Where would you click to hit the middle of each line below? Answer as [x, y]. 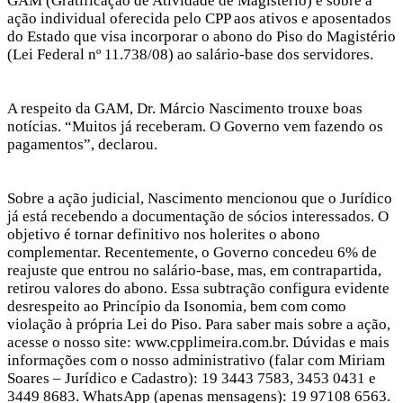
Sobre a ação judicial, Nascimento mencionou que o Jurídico [200, 198]
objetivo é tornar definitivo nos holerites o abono [164, 234]
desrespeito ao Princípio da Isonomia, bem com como [177, 306]
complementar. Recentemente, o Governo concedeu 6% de [192, 252]
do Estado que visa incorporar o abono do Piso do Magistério [201, 36]
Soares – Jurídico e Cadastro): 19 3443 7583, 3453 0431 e [192, 378]
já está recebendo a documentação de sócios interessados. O [198, 216]
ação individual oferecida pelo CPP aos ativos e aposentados [199, 18]
